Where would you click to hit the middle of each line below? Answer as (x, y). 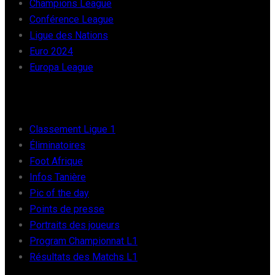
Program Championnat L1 (83, 241)
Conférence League (72, 19)
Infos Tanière (58, 177)
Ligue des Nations (69, 35)
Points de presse (67, 209)
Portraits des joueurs (75, 225)
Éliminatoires (57, 145)
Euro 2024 (51, 51)
